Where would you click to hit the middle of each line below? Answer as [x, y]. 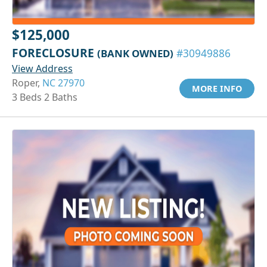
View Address [42, 68]
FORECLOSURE [55, 52]
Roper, [27, 83]
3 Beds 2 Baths [45, 97]
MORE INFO [217, 88]
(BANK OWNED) [135, 53]
